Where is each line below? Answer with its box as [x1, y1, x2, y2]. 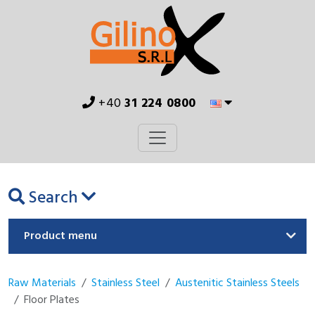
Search [25, 185, 82, 212]
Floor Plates [24, 291, 79, 309]
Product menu [24, 227, 97, 245]
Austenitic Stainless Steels [175, 274, 300, 292]
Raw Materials [8, 274, 76, 292]
